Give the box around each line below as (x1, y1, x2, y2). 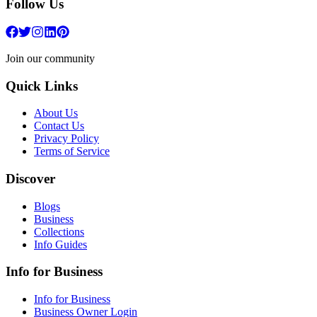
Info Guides (34, 238, 87, 250)
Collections (34, 225, 84, 238)
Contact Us (34, 120, 84, 132)
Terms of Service (34, 145, 110, 158)
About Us (34, 107, 78, 120)
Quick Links (6, 78, 78, 93)
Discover (6, 171, 55, 186)
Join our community (6, 52, 95, 64)
